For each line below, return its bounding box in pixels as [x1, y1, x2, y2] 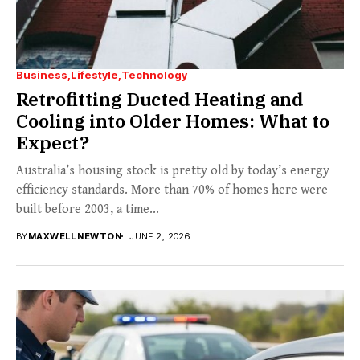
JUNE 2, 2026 [129, 230, 190, 242]
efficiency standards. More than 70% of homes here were [16, 182, 328, 198]
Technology [121, 67, 187, 81]
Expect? [16, 129, 89, 154]
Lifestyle [71, 67, 118, 81]
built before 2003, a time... [16, 201, 159, 217]
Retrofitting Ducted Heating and [16, 86, 304, 111]
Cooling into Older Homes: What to [16, 108, 329, 133]
